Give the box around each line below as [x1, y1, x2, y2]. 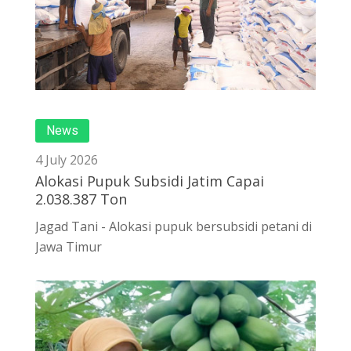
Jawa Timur [35, 238, 102, 256]
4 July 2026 [35, 151, 98, 169]
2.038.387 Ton [35, 190, 127, 209]
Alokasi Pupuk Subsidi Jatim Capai [35, 172, 264, 191]
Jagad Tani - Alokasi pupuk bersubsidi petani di [35, 218, 312, 236]
